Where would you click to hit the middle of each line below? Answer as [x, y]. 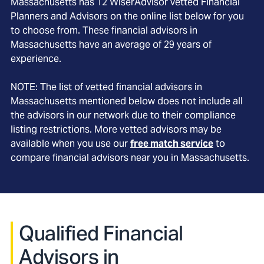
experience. [36, 59]
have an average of [120, 44]
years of [193, 44]
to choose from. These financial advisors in [104, 30]
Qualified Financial [101, 233]
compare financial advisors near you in [96, 158]
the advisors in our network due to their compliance [123, 115]
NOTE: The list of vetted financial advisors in [106, 87]
